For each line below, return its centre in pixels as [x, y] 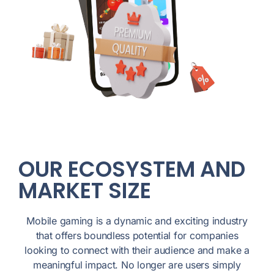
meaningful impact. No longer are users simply [137, 265]
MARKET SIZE [85, 191]
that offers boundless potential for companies [137, 236]
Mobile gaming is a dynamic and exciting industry [137, 221]
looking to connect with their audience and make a [137, 250]
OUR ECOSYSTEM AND [132, 169]
